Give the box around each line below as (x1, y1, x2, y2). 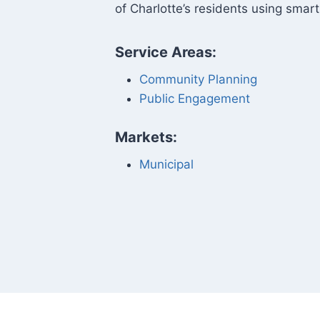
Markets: (115, 129, 178, 146)
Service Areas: (115, 44, 217, 61)
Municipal (139, 157, 194, 172)
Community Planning (139, 72, 258, 87)
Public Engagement (139, 91, 251, 106)
